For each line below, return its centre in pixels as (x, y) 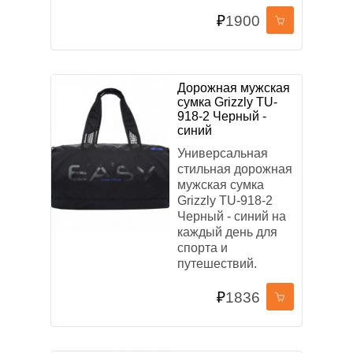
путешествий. (217, 264)
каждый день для (227, 232)
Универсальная (223, 153)
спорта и (203, 248)
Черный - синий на (232, 216)
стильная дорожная (235, 169)
